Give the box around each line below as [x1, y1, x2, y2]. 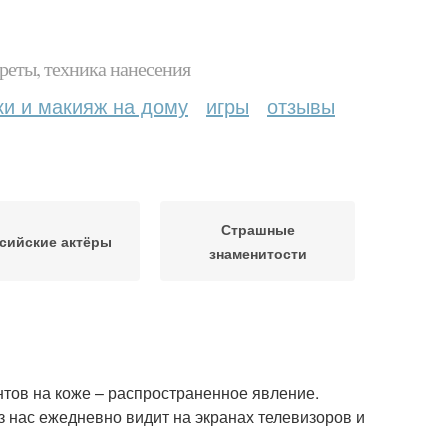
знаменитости [208, 243, 307, 263]
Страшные [220, 219, 295, 239]
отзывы [267, 91, 335, 120]
